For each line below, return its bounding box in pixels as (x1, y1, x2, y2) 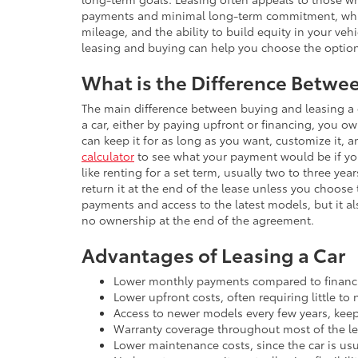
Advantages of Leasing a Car (82, 241, 345, 268)
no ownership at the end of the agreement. (82, 212, 314, 228)
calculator (82, 148, 134, 164)
